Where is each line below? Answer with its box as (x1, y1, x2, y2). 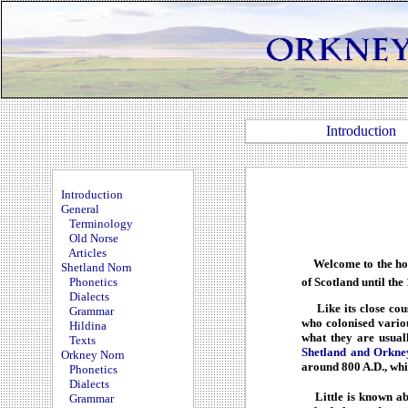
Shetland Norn (61, 260, 132, 274)
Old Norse (69, 231, 118, 245)
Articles (68, 246, 107, 260)
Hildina (69, 319, 107, 332)
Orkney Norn (61, 348, 125, 362)
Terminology (69, 217, 133, 230)
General (61, 202, 99, 216)
